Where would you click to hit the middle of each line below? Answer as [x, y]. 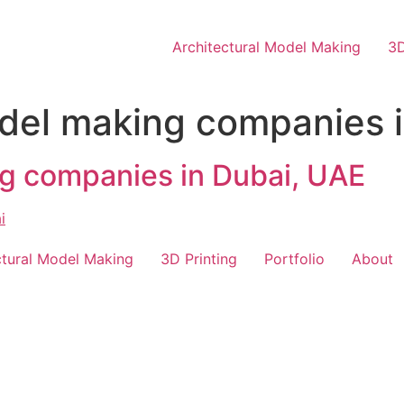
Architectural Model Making [266, 47]
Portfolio [294, 259]
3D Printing [199, 259]
